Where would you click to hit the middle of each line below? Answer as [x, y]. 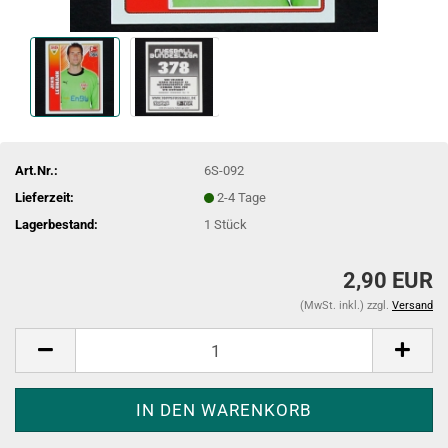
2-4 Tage [242, 197]
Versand [412, 305]
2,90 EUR [388, 280]
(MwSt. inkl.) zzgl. [346, 305]
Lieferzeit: [44, 197]
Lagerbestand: [56, 224]
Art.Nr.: [36, 170]
